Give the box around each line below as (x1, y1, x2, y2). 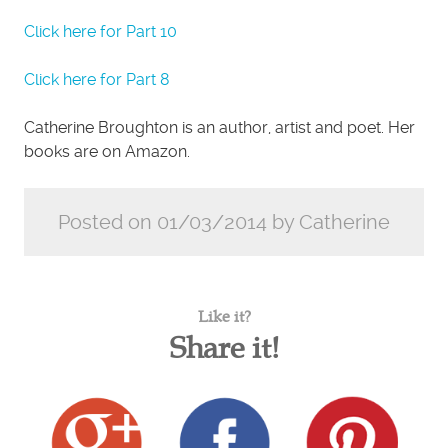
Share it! (169, 327, 279, 368)
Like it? (197, 305, 251, 327)
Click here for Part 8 (24, 70, 170, 89)
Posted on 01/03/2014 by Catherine (58, 210, 390, 234)
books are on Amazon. (24, 142, 190, 161)
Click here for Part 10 (24, 22, 177, 41)
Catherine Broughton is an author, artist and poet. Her (24, 118, 415, 137)
